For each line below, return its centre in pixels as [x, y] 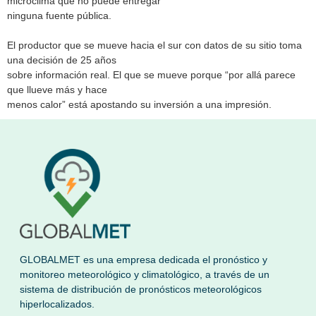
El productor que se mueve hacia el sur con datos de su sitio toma [154, 45]
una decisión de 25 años [62, 60]
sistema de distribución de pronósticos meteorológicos [141, 290]
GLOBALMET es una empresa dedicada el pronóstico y [144, 260]
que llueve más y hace [57, 89]
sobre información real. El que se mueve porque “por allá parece [151, 74]
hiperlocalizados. [57, 304]
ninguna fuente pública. [59, 15]
